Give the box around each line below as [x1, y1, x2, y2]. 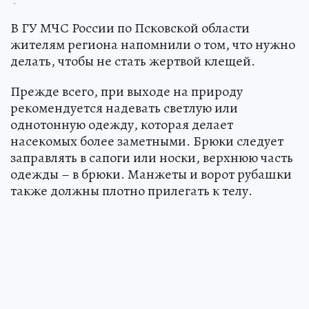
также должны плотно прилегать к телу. [10, 181, 252, 201]
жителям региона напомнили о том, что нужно [10, 35, 295, 54]
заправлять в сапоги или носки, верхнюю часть [10, 148, 293, 168]
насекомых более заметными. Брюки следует [10, 132, 283, 151]
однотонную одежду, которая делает [10, 115, 233, 134]
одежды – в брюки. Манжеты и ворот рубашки [10, 165, 292, 184]
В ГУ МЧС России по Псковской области [10, 19, 250, 38]
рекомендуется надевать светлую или [10, 99, 238, 118]
